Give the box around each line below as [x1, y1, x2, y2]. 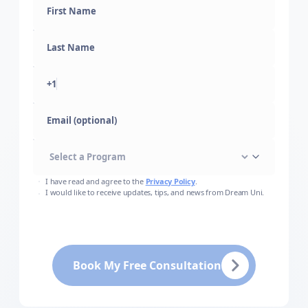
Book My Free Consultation [73, 257, 221, 273]
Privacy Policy [145, 175, 195, 186]
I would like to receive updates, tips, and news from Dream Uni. [45, 186, 265, 197]
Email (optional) [46, 120, 127, 135]
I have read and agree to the [45, 175, 144, 186]
